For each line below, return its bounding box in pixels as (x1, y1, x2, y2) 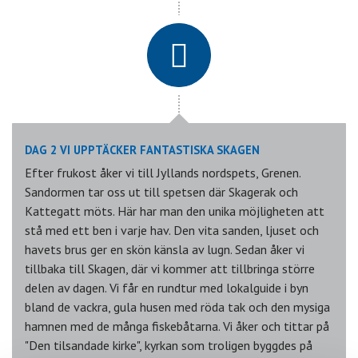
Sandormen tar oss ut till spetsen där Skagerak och (25, 184, 298, 201)
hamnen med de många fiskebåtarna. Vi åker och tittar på (25, 318, 329, 335)
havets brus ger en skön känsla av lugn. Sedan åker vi (25, 241, 304, 258)
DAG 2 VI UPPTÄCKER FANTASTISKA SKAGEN (25, 142, 260, 158)
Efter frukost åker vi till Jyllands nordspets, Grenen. (25, 165, 300, 181)
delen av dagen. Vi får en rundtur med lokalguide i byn (25, 280, 308, 296)
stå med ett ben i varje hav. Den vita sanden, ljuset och (25, 222, 319, 239)
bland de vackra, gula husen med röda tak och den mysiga (25, 299, 330, 316)
